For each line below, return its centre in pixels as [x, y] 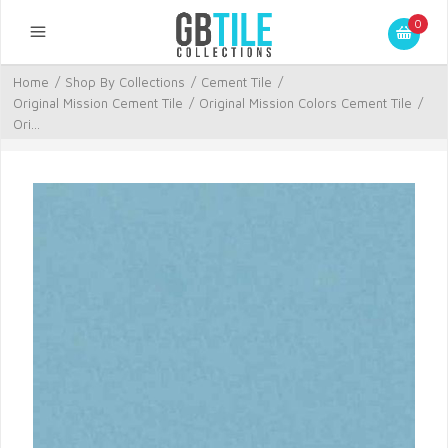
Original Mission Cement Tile [98, 103]
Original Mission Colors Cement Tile [305, 103]
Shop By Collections [125, 82]
